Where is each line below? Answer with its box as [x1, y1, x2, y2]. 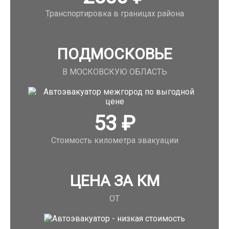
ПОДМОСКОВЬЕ [57, 45, 172, 63]
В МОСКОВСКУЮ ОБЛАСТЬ [62, 67, 167, 77]
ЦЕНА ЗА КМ [70, 172, 159, 190]
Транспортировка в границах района [45, 9, 184, 18]
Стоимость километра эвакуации [51, 135, 178, 145]
